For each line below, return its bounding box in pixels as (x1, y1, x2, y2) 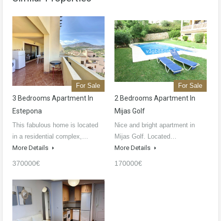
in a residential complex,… (12, 133, 88, 141)
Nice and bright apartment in (114, 121, 195, 129)
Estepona (12, 107, 42, 115)
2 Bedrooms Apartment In (114, 94, 195, 103)
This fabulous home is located (12, 121, 98, 129)
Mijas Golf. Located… (114, 133, 177, 141)
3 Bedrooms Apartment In (12, 94, 93, 103)
